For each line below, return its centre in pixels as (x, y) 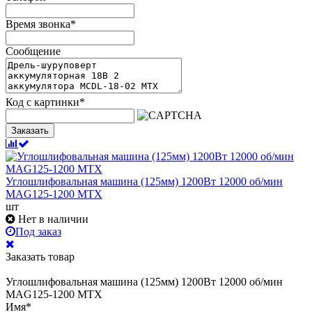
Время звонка (38, 24)
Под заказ (38, 231)
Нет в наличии (53, 219)
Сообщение (33, 51)
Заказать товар (40, 256)
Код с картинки (42, 102)
